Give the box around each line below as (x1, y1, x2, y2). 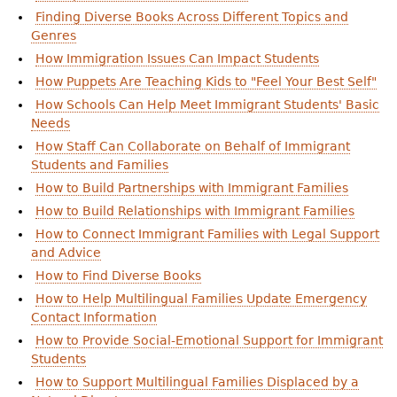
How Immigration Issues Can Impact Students (35, 51, 319, 66)
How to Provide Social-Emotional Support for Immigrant (35, 333, 383, 348)
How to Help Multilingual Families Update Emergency (35, 292, 367, 307)
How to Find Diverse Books (35, 269, 201, 284)
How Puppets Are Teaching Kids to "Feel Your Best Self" (35, 74, 377, 90)
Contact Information (30, 310, 157, 325)
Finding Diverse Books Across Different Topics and (35, 10, 348, 25)
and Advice (30, 245, 101, 261)
